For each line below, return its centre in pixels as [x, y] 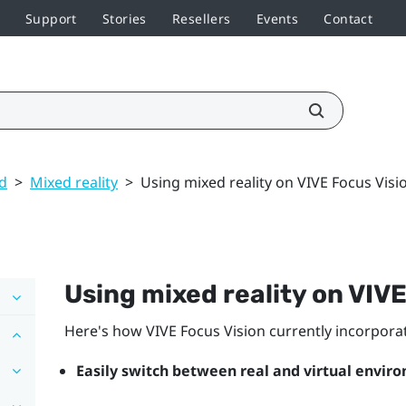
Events [277, 18]
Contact [348, 18]
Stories [124, 18]
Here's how [105, 330]
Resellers [201, 18]
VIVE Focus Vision [205, 330]
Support [51, 18]
